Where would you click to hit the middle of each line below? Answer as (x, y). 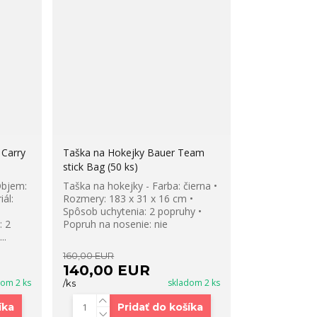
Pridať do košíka (160, 307)
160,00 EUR (89, 256)
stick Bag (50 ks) (101, 167)
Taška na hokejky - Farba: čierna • (140, 186)
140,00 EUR (107, 271)
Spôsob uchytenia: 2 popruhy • (133, 212)
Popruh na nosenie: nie (116, 224)
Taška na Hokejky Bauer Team (134, 153)
